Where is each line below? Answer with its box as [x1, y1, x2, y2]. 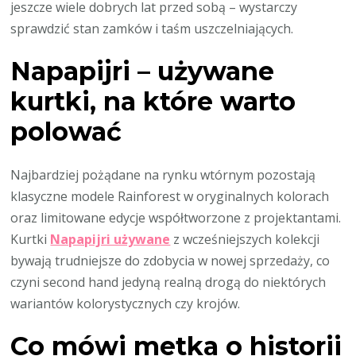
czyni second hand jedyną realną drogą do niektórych [10, 273, 327, 291]
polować [10, 116, 122, 148]
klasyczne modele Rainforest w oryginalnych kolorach [10, 187, 330, 205]
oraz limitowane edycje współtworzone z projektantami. [10, 208, 342, 226]
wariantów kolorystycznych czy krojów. [10, 294, 241, 312]
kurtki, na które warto [10, 86, 296, 118]
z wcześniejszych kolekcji [170, 230, 320, 248]
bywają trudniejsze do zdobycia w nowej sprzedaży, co [10, 251, 331, 269]
